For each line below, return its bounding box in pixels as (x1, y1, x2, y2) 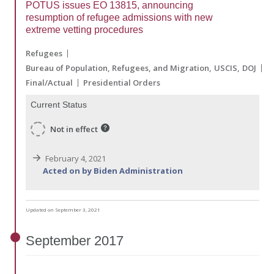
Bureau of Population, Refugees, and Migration (26, 62, 209, 74)
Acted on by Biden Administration (43, 165, 183, 176)
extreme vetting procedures (26, 24, 143, 35)
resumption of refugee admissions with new (26, 12, 213, 23)
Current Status (31, 100, 87, 110)
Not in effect (50, 123, 98, 135)
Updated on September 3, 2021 (26, 206, 100, 213)
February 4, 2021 (43, 152, 106, 164)
